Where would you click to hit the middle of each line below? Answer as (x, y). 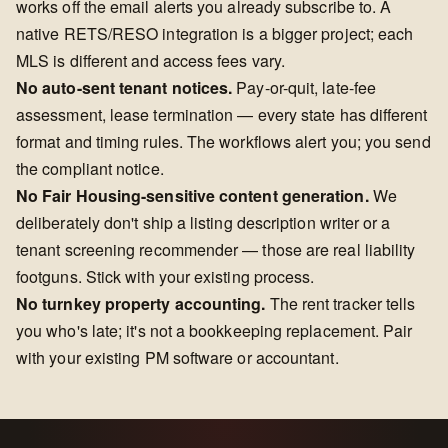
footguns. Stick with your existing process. (165, 276)
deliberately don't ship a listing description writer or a (203, 222)
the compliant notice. (90, 168)
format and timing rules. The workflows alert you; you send (223, 141)
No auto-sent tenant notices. (124, 87)
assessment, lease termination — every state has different (222, 114)
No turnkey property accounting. (141, 303)
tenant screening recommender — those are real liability (216, 249)
